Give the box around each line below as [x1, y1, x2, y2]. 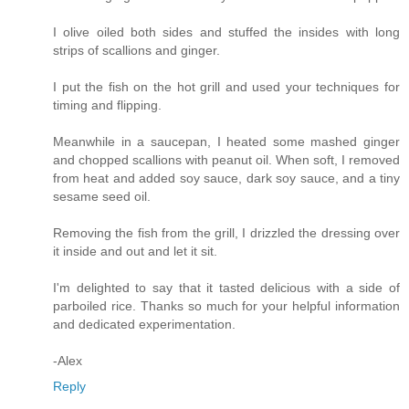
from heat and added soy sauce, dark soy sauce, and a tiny [53, 171, 400, 186]
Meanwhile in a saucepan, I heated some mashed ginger [53, 134, 400, 150]
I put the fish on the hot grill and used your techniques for [53, 79, 400, 95]
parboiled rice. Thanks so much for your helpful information [53, 299, 400, 314]
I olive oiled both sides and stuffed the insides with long [53, 25, 400, 40]
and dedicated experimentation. [53, 317, 236, 332]
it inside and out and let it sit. [53, 244, 217, 259]
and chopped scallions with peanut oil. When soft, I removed [53, 152, 400, 168]
